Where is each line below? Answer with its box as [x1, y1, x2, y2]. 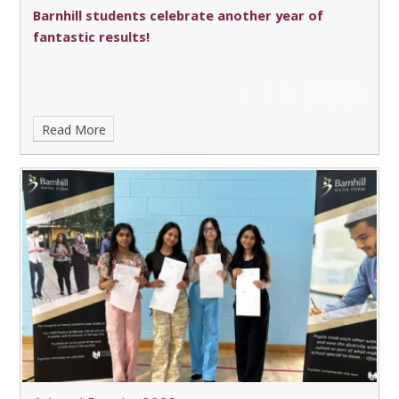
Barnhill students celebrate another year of [33, 5, 324, 24]
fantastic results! [33, 27, 151, 45]
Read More [41, 120, 106, 138]
